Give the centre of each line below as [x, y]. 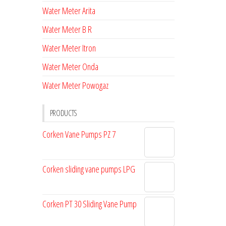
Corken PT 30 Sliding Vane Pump [89, 204]
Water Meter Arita [69, 11]
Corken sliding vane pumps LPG [89, 169]
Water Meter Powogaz [75, 85]
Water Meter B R [67, 29]
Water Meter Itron [69, 48]
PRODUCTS [63, 113]
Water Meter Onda [70, 67]
